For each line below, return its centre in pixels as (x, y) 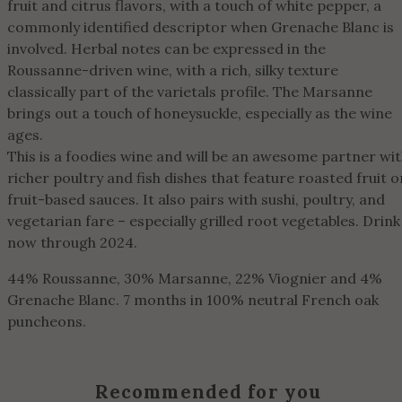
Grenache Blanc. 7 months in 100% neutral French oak (193, 299)
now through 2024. (72, 242)
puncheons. (47, 321)
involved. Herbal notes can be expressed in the (166, 48)
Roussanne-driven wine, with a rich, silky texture (173, 70)
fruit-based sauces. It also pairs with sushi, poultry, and (196, 199)
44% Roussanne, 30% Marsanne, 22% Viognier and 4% (195, 278)
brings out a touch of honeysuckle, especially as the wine (200, 113)
